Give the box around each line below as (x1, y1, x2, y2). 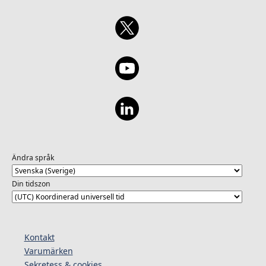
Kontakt (24, 231, 55, 243)
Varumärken (24, 245, 73, 256)
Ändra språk (11, 153, 55, 163)
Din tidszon (11, 179, 50, 189)
